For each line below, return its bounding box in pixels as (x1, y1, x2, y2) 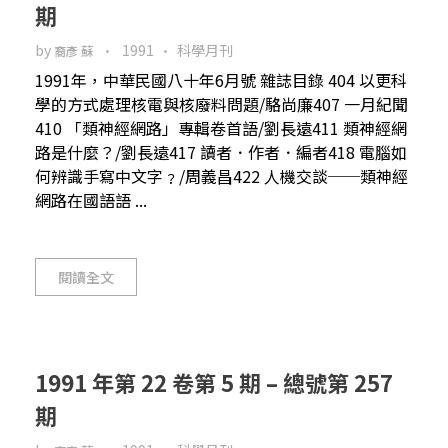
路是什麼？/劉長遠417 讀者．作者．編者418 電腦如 (35, 139, 407, 164)
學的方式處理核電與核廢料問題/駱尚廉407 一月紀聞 (35, 91, 408, 116)
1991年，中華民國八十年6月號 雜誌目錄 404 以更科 (35, 67, 407, 92)
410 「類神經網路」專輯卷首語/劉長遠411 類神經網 (35, 115, 407, 140)
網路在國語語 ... (35, 187, 147, 212)
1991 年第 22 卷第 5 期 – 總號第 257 (35, 366, 393, 399)
